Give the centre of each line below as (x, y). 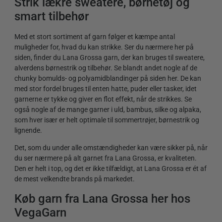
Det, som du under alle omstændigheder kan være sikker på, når (111, 148)
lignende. (28, 130)
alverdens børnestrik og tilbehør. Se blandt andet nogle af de (106, 68)
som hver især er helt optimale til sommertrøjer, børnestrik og (107, 120)
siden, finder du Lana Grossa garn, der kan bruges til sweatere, (110, 57)
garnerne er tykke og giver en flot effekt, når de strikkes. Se (103, 99)
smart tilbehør (52, 17)
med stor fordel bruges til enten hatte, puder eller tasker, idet (106, 88)
